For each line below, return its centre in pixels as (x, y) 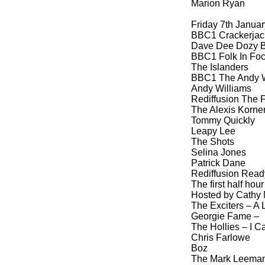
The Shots (213, 142)
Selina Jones (219, 152)
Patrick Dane (218, 163)
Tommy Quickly (223, 120)
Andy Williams (221, 88)
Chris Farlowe (221, 237)
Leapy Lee (213, 131)
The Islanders (220, 67)
